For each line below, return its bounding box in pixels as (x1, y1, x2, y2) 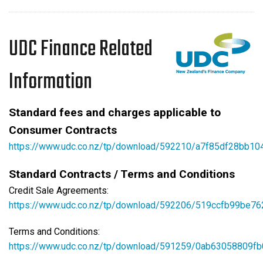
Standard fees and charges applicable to (9, 105, 221, 119)
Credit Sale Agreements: (9, 184, 109, 196)
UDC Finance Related (9, 32, 153, 66)
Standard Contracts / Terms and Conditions (9, 167, 235, 181)
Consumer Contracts (9, 123, 117, 137)
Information (9, 65, 92, 99)
